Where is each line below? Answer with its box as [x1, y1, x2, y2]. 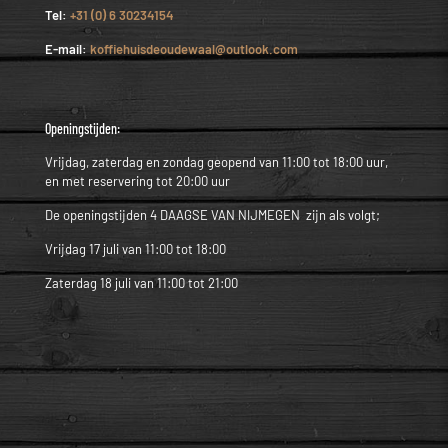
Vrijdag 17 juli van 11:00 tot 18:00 [45, 241, 226, 258]
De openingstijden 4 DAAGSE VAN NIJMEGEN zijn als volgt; [45, 207, 380, 224]
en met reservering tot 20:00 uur [45, 173, 230, 190]
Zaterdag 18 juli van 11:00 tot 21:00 [45, 275, 238, 292]
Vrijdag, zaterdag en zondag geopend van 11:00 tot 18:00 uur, [45, 154, 388, 171]
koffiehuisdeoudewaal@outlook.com [90, 41, 298, 58]
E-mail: [45, 41, 90, 58]
